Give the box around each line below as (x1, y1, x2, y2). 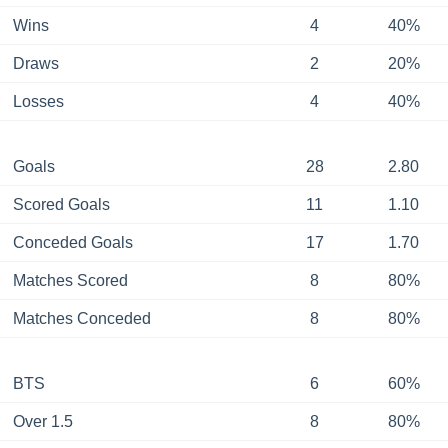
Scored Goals (12, 195, 110, 213)
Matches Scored (12, 271, 128, 289)
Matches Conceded (12, 309, 151, 327)
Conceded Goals (12, 233, 133, 251)
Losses (12, 92, 64, 110)
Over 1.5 (12, 412, 73, 430)
